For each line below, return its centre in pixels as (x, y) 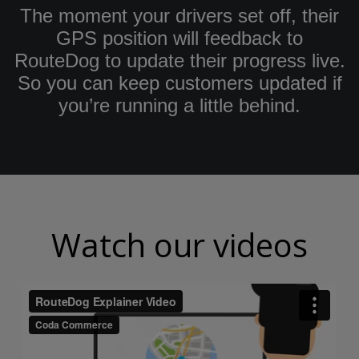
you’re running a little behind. (179, 105)
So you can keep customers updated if (179, 83)
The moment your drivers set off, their (179, 15)
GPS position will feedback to (179, 38)
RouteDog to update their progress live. (179, 60)
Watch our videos (179, 244)
